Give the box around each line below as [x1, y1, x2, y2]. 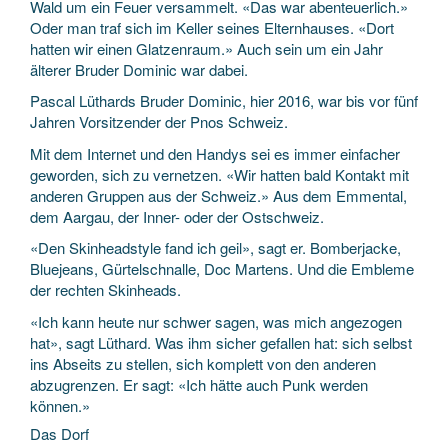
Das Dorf [30, 423, 89, 444]
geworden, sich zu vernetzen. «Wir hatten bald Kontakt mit [30, 163, 409, 185]
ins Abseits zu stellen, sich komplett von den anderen [30, 352, 376, 374]
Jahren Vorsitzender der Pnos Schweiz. [30, 111, 288, 132]
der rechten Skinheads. [30, 279, 181, 300]
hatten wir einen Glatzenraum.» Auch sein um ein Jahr [30, 37, 383, 59]
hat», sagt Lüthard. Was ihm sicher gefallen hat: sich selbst [30, 331, 412, 353]
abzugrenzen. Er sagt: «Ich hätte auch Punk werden [30, 373, 368, 395]
